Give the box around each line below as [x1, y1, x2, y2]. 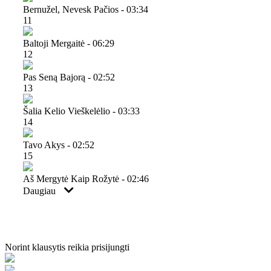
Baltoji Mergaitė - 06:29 [23, 38, 114, 48]
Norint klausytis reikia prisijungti [5, 241, 129, 252]
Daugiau [23, 185, 58, 196]
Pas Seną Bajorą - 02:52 [23, 71, 115, 82]
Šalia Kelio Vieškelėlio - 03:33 [23, 105, 140, 116]
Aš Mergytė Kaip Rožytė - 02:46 [23, 173, 149, 184]
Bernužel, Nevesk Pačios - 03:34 [23, 4, 148, 15]
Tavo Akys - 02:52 [23, 139, 94, 150]
